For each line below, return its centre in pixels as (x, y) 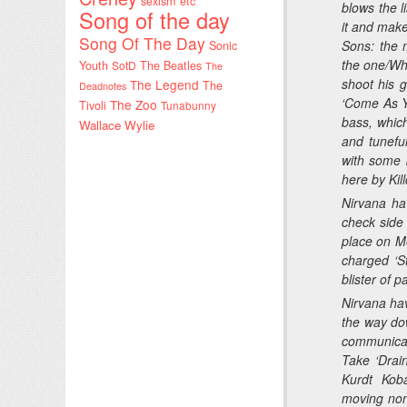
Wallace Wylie (117, 124)
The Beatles (171, 65)
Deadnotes (103, 85)
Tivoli (93, 105)
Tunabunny (189, 104)
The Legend (164, 84)
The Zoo (134, 104)
